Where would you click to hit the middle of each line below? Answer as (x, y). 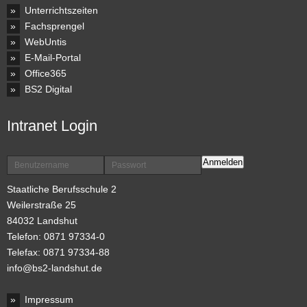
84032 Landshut (42, 221)
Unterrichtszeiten (61, 10)
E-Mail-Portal (53, 58)
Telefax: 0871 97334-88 (58, 252)
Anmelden (223, 162)
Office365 (46, 73)
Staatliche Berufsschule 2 (62, 189)
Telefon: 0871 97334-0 (56, 236)
